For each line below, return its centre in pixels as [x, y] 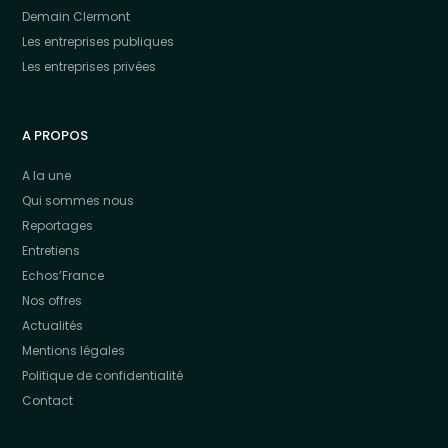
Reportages [58, 226]
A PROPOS [55, 136]
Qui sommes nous [78, 201]
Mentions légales [74, 351]
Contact [48, 401]
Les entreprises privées [89, 67]
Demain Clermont [76, 17]
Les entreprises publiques [98, 42]
